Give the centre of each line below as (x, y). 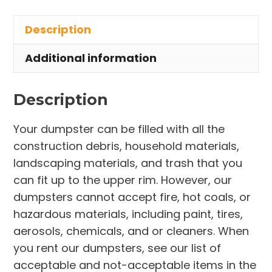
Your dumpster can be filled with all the (119, 129)
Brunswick (41, 31)
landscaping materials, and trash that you (128, 163)
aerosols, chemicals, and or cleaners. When (131, 231)
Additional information (91, 58)
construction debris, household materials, (127, 146)
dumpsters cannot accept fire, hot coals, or (132, 197)
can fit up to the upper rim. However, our (123, 180)
